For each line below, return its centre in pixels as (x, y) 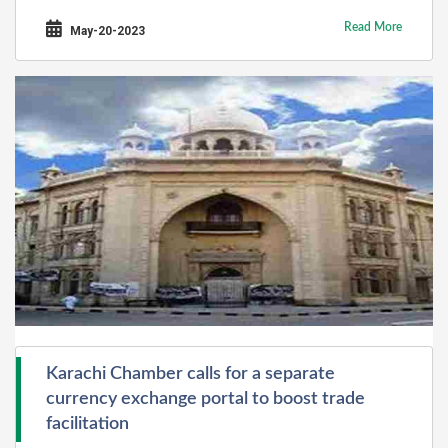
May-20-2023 (106, 31)
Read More (373, 27)
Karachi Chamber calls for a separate (190, 374)
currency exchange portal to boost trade (205, 399)
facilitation (87, 424)
